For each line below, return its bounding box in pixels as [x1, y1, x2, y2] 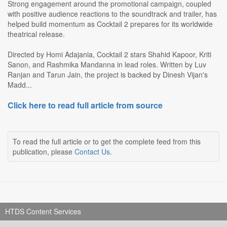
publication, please [13, 146, 74, 157]
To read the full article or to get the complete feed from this [13, 136, 201, 147]
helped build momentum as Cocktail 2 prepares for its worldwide [8, 19, 213, 29]
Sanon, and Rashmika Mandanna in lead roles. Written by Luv [8, 59, 206, 70]
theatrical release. [8, 29, 65, 40]
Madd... [8, 80, 32, 90]
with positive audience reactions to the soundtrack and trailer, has [8, 9, 217, 19]
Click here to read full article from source [8, 99, 163, 111]
